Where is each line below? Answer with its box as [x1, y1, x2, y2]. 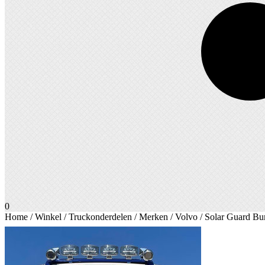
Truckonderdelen [69, 211, 132, 222]
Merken [139, 211, 168, 222]
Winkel [35, 211, 62, 222]
